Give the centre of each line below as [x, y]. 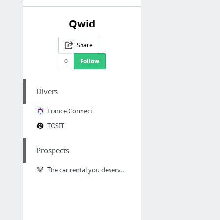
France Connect [70, 111]
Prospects [53, 151]
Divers [47, 92]
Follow [90, 61]
